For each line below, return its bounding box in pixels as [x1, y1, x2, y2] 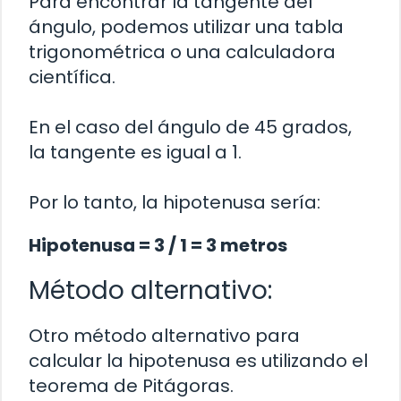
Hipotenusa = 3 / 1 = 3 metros [29, 233, 287, 259]
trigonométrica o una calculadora [29, 39, 336, 65]
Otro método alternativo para [29, 323, 300, 349]
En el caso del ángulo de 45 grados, [29, 115, 352, 141]
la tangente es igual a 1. [29, 140, 242, 166]
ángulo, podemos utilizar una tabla [29, 14, 344, 40]
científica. [29, 64, 115, 90]
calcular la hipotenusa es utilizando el [29, 348, 368, 374]
